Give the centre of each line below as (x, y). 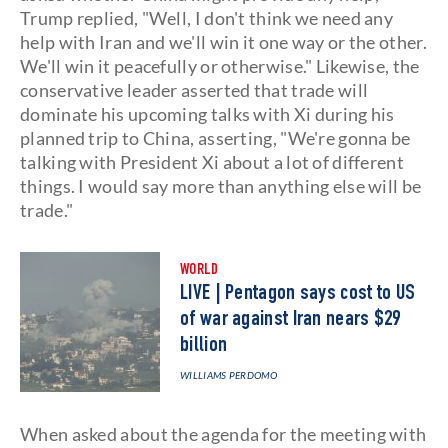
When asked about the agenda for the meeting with (223, 434)
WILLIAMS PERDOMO (228, 375)
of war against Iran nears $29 (290, 320)
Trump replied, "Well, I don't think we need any (207, 18)
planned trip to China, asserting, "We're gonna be (215, 138)
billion (204, 346)
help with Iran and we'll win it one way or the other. (223, 42)
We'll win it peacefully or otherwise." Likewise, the (220, 66)
